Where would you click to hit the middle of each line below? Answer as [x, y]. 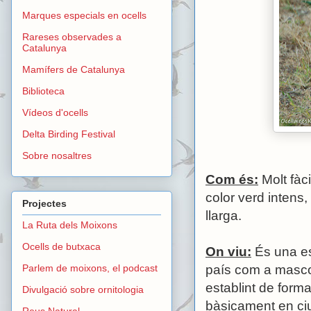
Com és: [232, 180]
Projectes [44, 203]
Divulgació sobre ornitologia [83, 289]
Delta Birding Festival [69, 134]
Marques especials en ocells [84, 16]
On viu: [228, 252]
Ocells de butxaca [61, 246]
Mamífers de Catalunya [74, 70]
